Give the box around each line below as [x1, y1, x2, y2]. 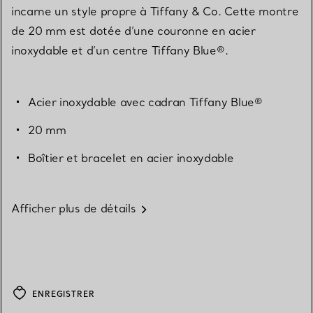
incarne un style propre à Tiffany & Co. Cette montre [11, 3, 299, 18]
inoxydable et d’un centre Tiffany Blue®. [11, 43, 228, 57]
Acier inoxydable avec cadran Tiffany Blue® [28, 94, 263, 109]
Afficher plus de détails [11, 201, 136, 215]
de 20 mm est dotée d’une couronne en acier [11, 23, 256, 38]
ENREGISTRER [32, 289, 95, 299]
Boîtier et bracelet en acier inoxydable [28, 150, 234, 165]
